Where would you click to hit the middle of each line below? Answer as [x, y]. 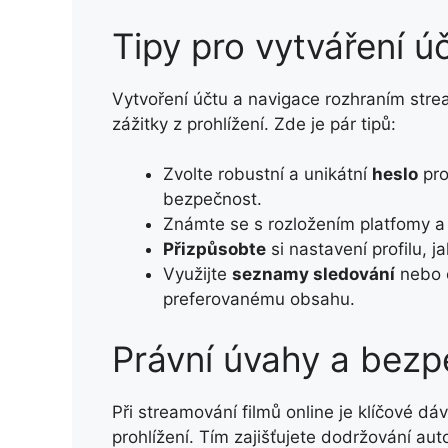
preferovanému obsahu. [259, 299]
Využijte [197, 274]
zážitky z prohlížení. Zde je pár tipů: [254, 123]
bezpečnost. [212, 199]
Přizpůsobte [214, 249]
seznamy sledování [313, 274]
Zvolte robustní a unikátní [267, 174]
